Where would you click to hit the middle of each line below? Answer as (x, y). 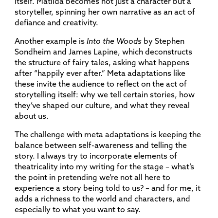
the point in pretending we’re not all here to (92, 177)
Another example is (51, 41)
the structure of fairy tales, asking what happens (102, 62)
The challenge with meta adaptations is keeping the (108, 134)
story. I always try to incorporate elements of (96, 156)
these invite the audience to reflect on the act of (101, 84)
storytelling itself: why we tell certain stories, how (105, 94)
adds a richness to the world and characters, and (102, 199)
